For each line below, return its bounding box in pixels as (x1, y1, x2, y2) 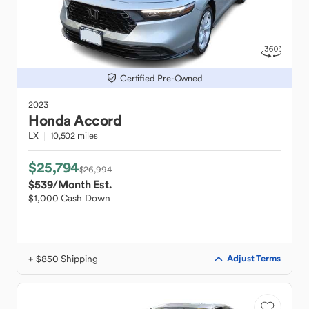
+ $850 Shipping (28, 252, 98, 265)
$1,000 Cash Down (28, 192, 110, 204)
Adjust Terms (227, 252, 281, 264)
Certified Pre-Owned (119, 72, 203, 84)
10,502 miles (50, 130, 98, 141)
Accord (74, 111, 121, 130)
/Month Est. (52, 177, 112, 191)
